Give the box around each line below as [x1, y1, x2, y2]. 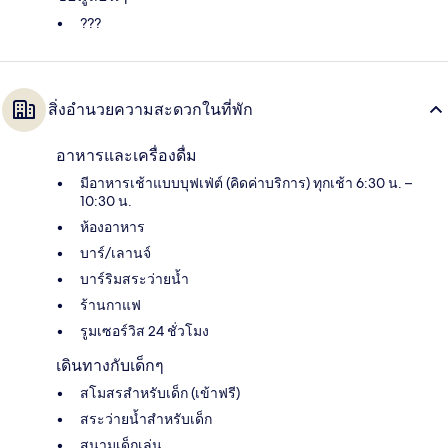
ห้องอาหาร [80, 217, 145, 236]
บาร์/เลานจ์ [80, 243, 151, 262]
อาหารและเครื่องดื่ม [56, 145, 197, 165]
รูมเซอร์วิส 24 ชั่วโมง [80, 321, 209, 340]
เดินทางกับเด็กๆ [56, 355, 164, 375]
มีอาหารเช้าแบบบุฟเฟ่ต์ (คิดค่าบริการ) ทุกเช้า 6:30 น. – [80, 173, 412, 192]
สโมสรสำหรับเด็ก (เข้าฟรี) [80, 383, 240, 402]
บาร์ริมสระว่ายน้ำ [80, 269, 189, 288]
